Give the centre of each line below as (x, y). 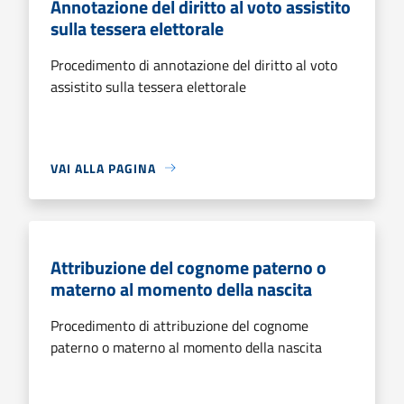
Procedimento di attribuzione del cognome (179, 325)
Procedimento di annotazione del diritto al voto (194, 64)
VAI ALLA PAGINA (103, 168)
